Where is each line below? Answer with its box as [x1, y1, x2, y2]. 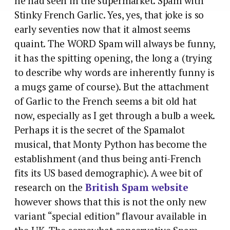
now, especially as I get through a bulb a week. [14, 109, 215, 123]
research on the [14, 181, 85, 195]
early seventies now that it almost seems [14, 23, 190, 36]
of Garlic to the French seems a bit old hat [14, 94, 197, 108]
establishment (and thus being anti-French [14, 152, 201, 166]
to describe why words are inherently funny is [14, 66, 215, 80]
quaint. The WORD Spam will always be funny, [14, 37, 216, 51]
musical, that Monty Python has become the [14, 138, 207, 151]
